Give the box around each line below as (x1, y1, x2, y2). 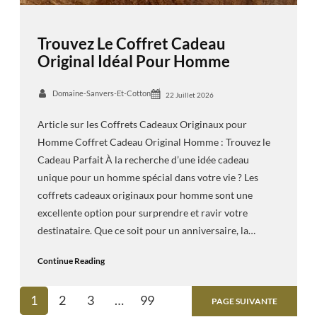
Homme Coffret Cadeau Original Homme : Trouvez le (37, 135, 270, 148)
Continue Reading (37, 255, 105, 266)
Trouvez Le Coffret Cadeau (37, 34, 226, 54)
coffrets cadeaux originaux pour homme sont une (37, 188, 253, 201)
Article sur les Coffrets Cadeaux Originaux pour (37, 117, 247, 130)
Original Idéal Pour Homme (37, 52, 230, 71)
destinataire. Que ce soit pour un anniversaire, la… (37, 224, 255, 236)
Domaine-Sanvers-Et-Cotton (52, 88, 151, 98)
